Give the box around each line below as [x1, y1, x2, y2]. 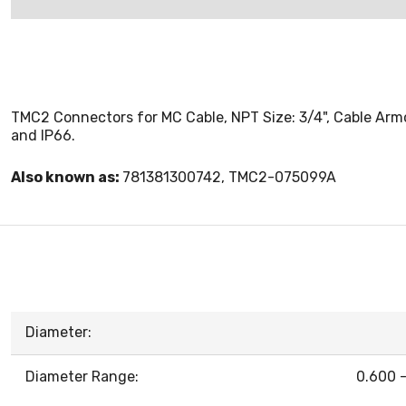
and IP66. [11, 127, 75, 144]
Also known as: [11, 169, 122, 186]
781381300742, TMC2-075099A [122, 169, 336, 186]
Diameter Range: [25, 368, 139, 385]
